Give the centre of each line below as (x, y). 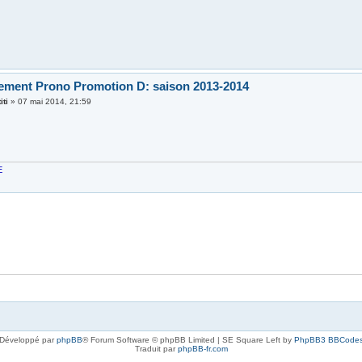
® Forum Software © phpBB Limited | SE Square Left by (188, 340)
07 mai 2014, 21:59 (55, 102)
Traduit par (156, 349)
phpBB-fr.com (202, 349)
